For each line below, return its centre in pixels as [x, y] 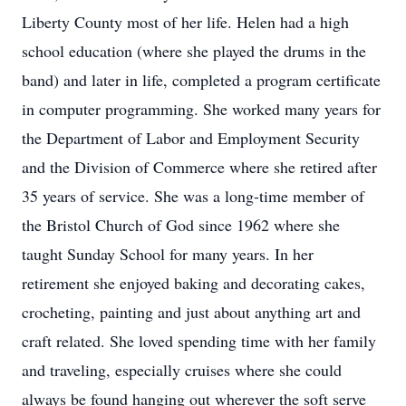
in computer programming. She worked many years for [201, 109]
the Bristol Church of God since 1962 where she [181, 225]
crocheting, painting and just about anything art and [191, 312]
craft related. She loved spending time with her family [199, 341]
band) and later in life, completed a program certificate [201, 80]
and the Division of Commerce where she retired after [199, 167]
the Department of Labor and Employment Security [191, 138]
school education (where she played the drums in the [194, 51]
